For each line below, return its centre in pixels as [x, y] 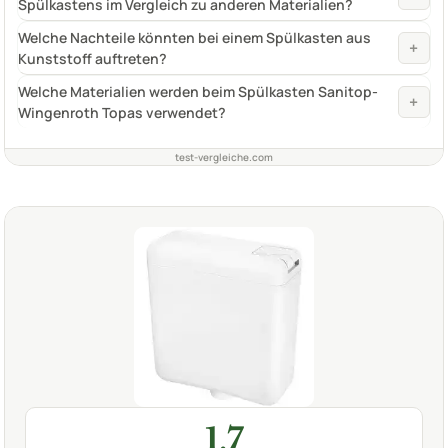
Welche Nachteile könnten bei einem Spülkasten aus [194, 37]
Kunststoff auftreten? [92, 58]
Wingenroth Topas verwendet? [122, 112]
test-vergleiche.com [224, 156]
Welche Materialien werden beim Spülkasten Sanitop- [198, 91]
